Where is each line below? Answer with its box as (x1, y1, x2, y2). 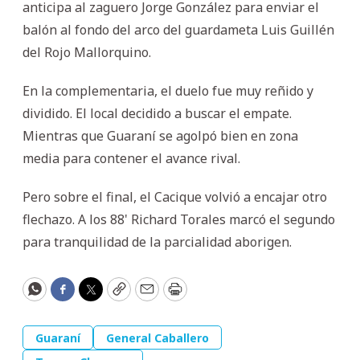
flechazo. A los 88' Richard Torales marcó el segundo (22, 210, 335, 228)
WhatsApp (33, 286, 107, 306)
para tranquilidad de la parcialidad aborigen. (22, 232, 292, 251)
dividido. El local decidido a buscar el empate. (22, 104, 292, 122)
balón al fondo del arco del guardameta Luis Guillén (22, 20, 334, 39)
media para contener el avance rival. (22, 149, 240, 167)
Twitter (89, 286, 142, 306)
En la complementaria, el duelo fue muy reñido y (22, 81, 313, 100)
